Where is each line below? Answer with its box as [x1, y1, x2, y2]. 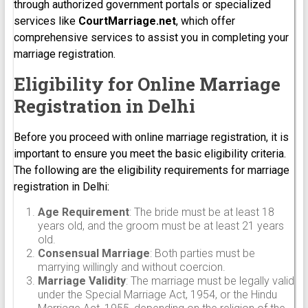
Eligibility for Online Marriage [13, 71, 280, 96]
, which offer [175, 14, 235, 27]
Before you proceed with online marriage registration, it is [13, 130, 289, 144]
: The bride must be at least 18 [129, 205, 274, 219]
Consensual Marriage [37, 246, 150, 260]
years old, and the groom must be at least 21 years [37, 219, 284, 232]
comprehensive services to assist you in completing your [13, 30, 289, 44]
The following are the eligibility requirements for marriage [13, 163, 289, 177]
